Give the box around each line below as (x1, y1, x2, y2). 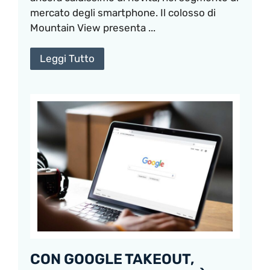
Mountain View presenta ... (30, 21, 155, 34)
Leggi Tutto (40, 52, 95, 64)
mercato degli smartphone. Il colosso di (30, 6, 216, 19)
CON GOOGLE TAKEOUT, (30, 250, 195, 268)
